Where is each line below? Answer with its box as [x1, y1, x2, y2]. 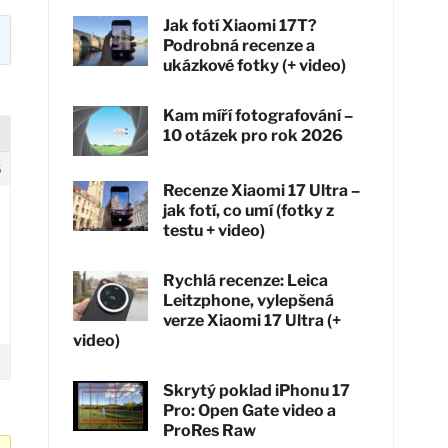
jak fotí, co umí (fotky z [163, 200, 335, 220]
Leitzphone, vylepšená [163, 290, 335, 310]
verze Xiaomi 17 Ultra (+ [163, 310, 342, 330]
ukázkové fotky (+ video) [163, 55, 347, 75]
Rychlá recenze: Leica [163, 270, 329, 290]
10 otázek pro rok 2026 [163, 125, 344, 145]
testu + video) [163, 220, 266, 240]
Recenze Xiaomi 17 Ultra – [163, 180, 361, 200]
